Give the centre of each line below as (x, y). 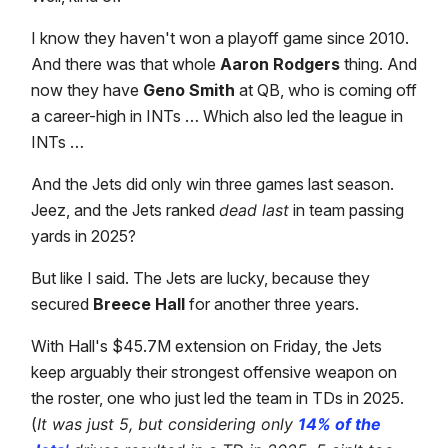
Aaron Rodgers (280, 64)
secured (62, 304)
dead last (254, 210)
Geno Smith (189, 90)
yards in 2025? (83, 236)
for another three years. (272, 304)
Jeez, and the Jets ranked (125, 210)
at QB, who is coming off (326, 90)
